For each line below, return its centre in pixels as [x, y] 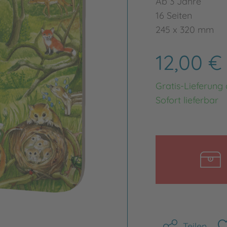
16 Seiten [174, 15]
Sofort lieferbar [187, 100]
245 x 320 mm [184, 30]
